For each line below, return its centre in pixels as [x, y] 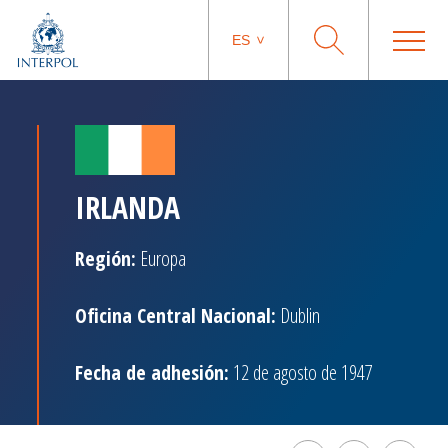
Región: [105, 258]
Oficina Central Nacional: [175, 315]
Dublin [298, 315]
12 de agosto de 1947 [301, 372]
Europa [161, 258]
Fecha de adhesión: [152, 372]
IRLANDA [127, 207]
